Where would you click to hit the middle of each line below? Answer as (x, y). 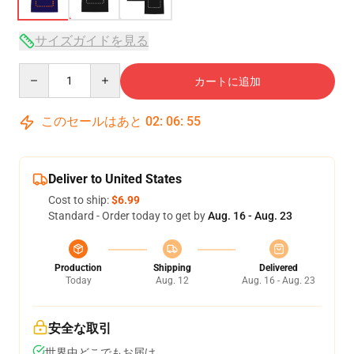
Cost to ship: (80, 200)
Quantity (40, 70)
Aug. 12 (172, 281)
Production (78, 268)
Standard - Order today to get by (128, 216)
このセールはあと (92, 121)
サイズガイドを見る (92, 41)
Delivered (279, 268)
